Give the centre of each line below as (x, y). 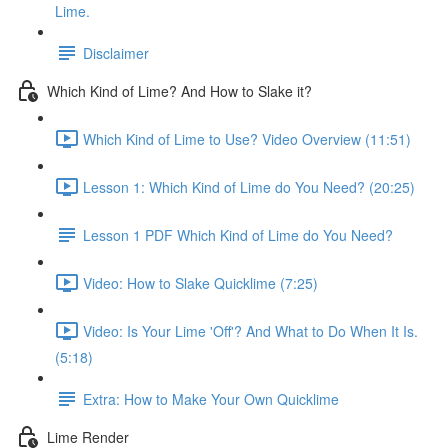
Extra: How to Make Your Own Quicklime (211, 398)
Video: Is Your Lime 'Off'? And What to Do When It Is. (250, 330)
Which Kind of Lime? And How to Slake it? (179, 90)
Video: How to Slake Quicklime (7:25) (200, 282)
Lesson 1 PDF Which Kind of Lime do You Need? (238, 234)
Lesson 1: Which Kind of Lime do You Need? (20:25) (249, 186)
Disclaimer (116, 52)
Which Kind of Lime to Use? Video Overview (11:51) (247, 138)
